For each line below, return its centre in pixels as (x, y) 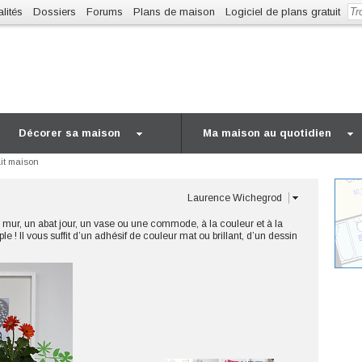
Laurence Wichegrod (235, 198)
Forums (105, 12)
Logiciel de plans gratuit (283, 12)
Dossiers (55, 12)
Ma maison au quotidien (267, 133)
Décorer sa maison (69, 133)
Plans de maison (174, 12)
